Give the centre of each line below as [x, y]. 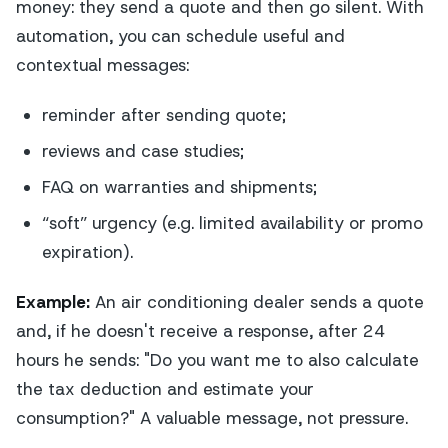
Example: [53, 302]
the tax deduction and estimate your [165, 389]
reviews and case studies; [142, 151]
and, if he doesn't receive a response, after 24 [200, 331]
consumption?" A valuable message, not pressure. [212, 418]
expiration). [87, 251]
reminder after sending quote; [163, 115]
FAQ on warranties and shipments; [179, 186]
